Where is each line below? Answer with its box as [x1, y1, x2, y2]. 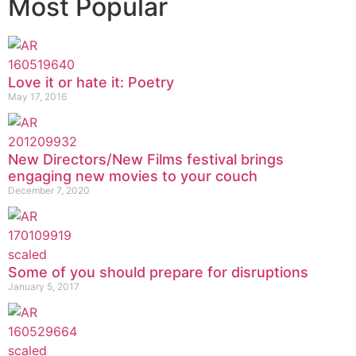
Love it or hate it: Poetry [8, 73, 174, 91]
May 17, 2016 [8, 90, 67, 103]
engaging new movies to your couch [8, 167, 257, 184]
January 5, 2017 [8, 280, 79, 292]
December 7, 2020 [8, 184, 90, 196]
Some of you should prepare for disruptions [8, 263, 308, 281]
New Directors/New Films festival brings [8, 150, 284, 168]
